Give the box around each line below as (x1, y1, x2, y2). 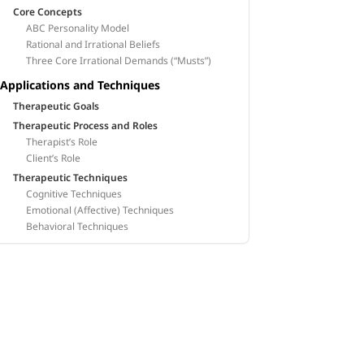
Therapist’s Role (26, 135, 98, 149)
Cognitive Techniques (26, 187, 123, 201)
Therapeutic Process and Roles (13, 119, 158, 132)
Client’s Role (26, 151, 81, 165)
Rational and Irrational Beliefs (26, 37, 161, 51)
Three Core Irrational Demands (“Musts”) (26, 54, 212, 67)
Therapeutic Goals (13, 99, 100, 113)
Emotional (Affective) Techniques (26, 203, 175, 217)
